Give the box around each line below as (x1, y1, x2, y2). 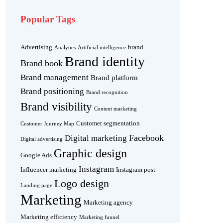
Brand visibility (20, 100, 92, 113)
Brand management (20, 73, 89, 83)
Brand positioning (20, 87, 84, 97)
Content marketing (94, 106, 137, 112)
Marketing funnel (79, 215, 119, 221)
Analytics (54, 45, 76, 51)
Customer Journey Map (20, 121, 74, 127)
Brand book (20, 58, 63, 69)
